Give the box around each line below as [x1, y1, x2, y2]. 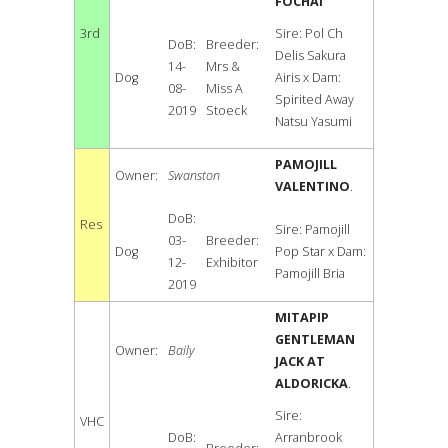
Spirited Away [275, 91, 354, 109]
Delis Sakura [275, 47, 346, 65]
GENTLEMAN [275, 331, 355, 349]
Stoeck [206, 102, 247, 120]
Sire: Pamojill [275, 221, 350, 239]
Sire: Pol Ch [275, 25, 343, 43]
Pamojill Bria [275, 265, 345, 283]
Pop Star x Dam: [275, 243, 366, 261]
